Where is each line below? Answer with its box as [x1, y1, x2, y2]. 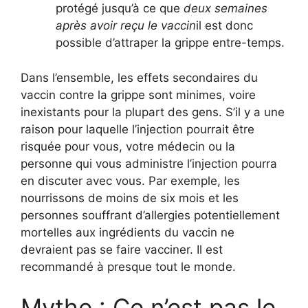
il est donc [196, 19, 253, 33]
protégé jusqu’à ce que [56, 1, 184, 16]
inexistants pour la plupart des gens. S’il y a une [21, 104, 285, 119]
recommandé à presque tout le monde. [21, 259, 236, 274]
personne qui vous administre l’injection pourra [21, 156, 277, 170]
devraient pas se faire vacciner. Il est [21, 242, 223, 256]
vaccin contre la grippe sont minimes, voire [21, 87, 256, 102]
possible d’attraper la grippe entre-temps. [56, 36, 285, 50]
